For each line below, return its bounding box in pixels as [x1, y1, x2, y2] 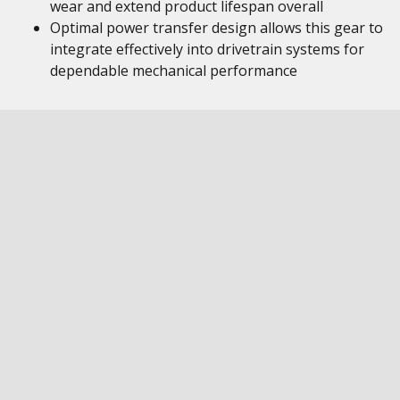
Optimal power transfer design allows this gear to [50, 18, 383, 37]
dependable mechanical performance [50, 61, 297, 80]
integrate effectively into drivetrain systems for [50, 39, 364, 59]
